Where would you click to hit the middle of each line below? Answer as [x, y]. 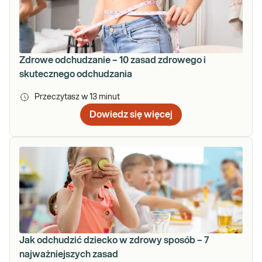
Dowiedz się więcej [131, 114]
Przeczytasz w [62, 97]
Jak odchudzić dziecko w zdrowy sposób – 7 [114, 240]
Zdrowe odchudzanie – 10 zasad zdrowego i [113, 60]
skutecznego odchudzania [76, 74]
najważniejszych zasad [69, 254]
